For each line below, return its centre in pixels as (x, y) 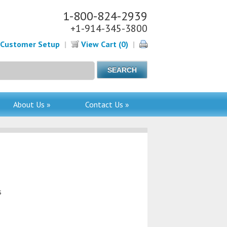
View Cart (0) (104, 44)
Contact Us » (107, 104)
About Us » (32, 104)
